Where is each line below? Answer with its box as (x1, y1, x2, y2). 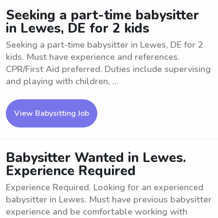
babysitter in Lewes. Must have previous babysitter (6, 194, 212, 205)
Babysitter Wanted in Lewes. (6, 149, 186, 167)
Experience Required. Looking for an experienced (6, 182, 203, 193)
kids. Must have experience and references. (6, 51, 180, 63)
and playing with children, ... (6, 75, 118, 87)
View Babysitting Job (14, 108, 89, 119)
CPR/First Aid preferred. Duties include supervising (6, 63, 211, 75)
